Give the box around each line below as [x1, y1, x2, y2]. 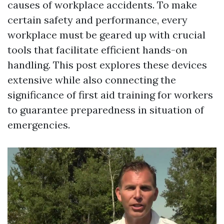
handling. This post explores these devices [7, 58, 207, 71]
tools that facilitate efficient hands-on [7, 43, 187, 56]
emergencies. [7, 118, 70, 131]
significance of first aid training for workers [7, 88, 213, 101]
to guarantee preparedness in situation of [7, 103, 204, 116]
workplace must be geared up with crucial [7, 28, 205, 41]
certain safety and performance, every [7, 13, 187, 26]
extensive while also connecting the [7, 73, 176, 86]
